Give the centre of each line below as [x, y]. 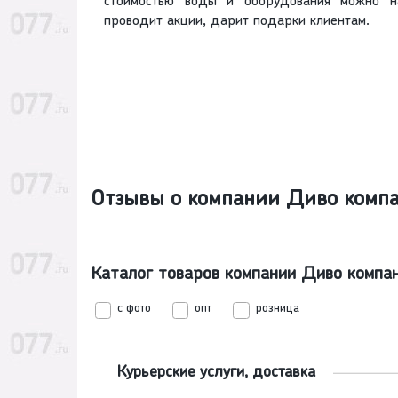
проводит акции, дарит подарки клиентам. [237, 22]
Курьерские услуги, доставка [216, 373]
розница [277, 309]
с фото [135, 309]
